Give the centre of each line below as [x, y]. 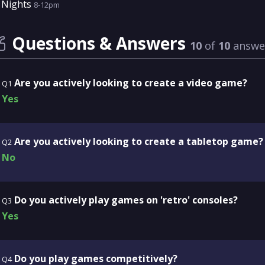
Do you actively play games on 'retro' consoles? [126, 200]
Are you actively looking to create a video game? [130, 83]
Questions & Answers [101, 43]
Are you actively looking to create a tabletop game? [138, 141]
